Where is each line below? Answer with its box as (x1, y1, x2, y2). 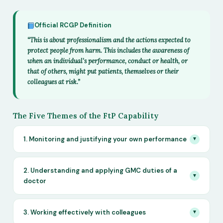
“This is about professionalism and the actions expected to (27, 36, 191, 44)
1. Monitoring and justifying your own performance (23, 135, 187, 144)
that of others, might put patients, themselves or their (27, 67, 179, 76)
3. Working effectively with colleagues (23, 208, 146, 217)
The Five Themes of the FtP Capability (13, 111, 158, 121)
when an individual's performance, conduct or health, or (27, 57, 188, 65)
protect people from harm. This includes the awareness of (27, 46, 189, 55)
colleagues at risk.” (27, 78, 80, 86)
